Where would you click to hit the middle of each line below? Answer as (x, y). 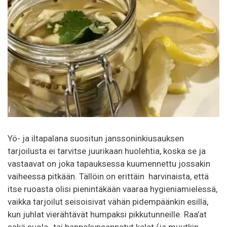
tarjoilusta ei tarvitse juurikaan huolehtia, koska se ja (107, 151)
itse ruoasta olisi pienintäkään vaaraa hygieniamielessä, (112, 189)
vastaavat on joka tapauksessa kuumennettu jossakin (109, 164)
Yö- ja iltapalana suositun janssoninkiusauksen (96, 139)
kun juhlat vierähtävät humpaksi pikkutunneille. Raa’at (107, 215)
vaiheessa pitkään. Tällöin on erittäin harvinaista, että (108, 177)
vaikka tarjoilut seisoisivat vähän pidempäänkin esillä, (108, 202)
